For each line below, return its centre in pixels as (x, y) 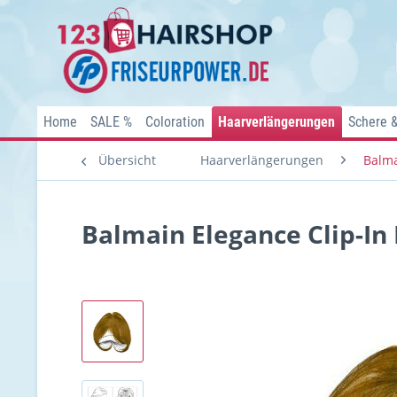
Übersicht (127, 160)
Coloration (175, 122)
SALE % (111, 122)
